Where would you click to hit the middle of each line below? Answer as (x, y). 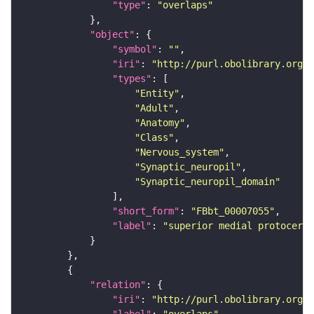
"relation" (118, 285)
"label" (132, 226)
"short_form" (146, 211)
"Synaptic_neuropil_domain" (207, 182)
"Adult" (154, 108)
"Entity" (157, 94)
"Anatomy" (160, 123)
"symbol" (135, 49)
